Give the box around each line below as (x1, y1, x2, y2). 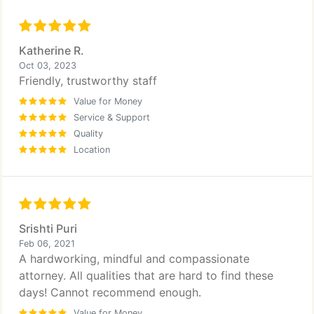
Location (74, 144, 110, 155)
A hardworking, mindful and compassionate (19, 252, 250, 266)
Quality (74, 128, 103, 139)
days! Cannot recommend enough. (19, 285, 201, 299)
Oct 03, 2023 (19, 60, 76, 71)
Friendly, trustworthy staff (19, 74, 157, 88)
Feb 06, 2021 (19, 238, 75, 249)
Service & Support (74, 112, 150, 123)
